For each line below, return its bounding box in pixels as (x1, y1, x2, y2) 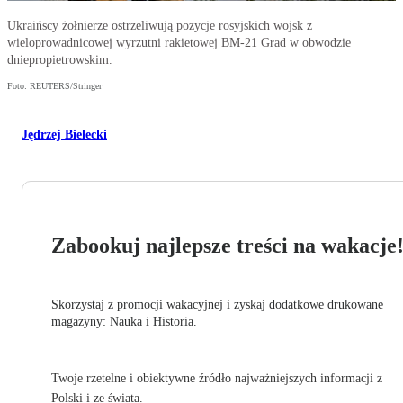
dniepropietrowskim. (7, 53, 112, 67)
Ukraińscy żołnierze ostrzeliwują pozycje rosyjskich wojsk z (7, 19, 312, 33)
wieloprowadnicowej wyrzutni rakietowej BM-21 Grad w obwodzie (7, 36, 351, 50)
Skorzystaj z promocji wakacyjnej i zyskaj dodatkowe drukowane (51, 298, 383, 312)
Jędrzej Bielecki (22, 128, 107, 142)
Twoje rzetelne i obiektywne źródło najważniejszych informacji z (51, 372, 382, 386)
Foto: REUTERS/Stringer (7, 81, 102, 92)
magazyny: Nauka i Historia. (51, 315, 197, 329)
